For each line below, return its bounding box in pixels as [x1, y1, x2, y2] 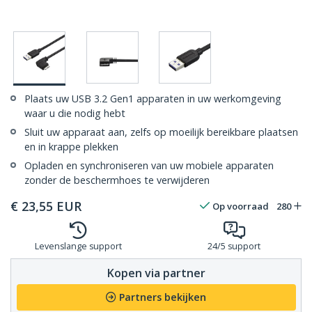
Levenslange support [34, 240, 122, 253]
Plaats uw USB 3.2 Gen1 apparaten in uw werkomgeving [24, 92, 281, 106]
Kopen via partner [107, 265, 205, 281]
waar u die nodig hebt [24, 107, 125, 120]
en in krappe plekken [24, 140, 118, 154]
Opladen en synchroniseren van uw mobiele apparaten [24, 159, 274, 173]
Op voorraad [212, 200, 269, 213]
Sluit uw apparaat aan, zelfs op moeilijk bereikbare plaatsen [24, 125, 298, 139]
